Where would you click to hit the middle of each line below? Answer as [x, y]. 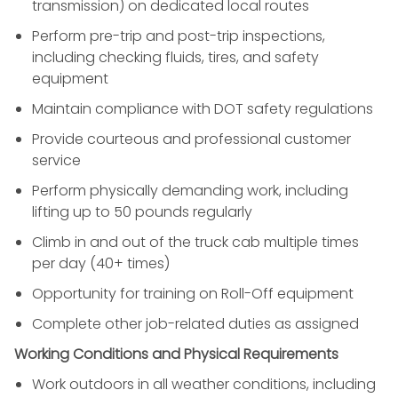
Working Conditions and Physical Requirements [176, 354]
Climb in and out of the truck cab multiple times [195, 242]
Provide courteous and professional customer [191, 139]
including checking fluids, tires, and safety [175, 57]
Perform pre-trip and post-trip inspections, [179, 36]
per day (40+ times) [101, 263]
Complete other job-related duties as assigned [195, 323]
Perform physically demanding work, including [190, 190]
